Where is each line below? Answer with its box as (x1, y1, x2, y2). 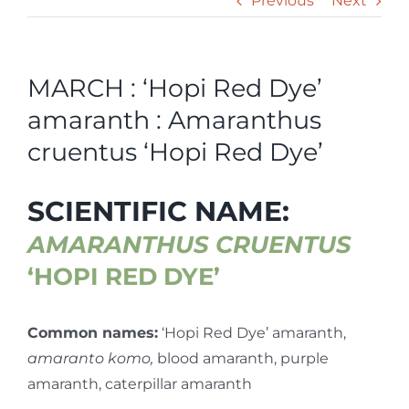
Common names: (27, 324, 158, 342)
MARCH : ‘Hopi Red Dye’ (27, 73, 322, 103)
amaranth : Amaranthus (27, 105, 321, 135)
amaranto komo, (27, 350, 157, 368)
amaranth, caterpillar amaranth (27, 375, 252, 393)
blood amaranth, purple (157, 350, 329, 368)
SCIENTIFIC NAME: (27, 194, 289, 227)
